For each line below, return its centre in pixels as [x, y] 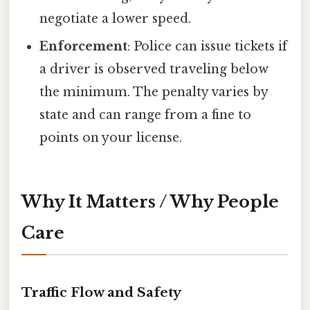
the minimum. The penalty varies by [154, 92]
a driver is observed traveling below [154, 69]
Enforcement [84, 46]
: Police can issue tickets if [208, 46]
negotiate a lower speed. [116, 18]
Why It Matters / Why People [150, 201]
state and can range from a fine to [146, 115]
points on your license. [111, 137]
